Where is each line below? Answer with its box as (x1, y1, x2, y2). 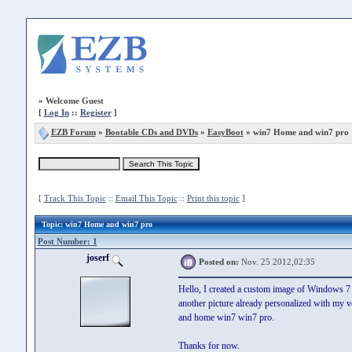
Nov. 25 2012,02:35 (238, 257, 315, 266)
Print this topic (186, 193, 240, 203)
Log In (43, 108, 69, 117)
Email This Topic (115, 193, 178, 203)
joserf (86, 252, 112, 263)
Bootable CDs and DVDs (104, 127, 198, 137)
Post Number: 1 (37, 236, 97, 246)
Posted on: (198, 257, 239, 266)
